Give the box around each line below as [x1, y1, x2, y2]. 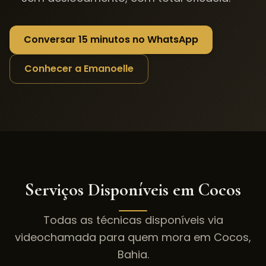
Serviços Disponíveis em [25, 179, 198, 201]
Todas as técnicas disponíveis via [43, 213, 223, 227]
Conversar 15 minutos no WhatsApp [24, 33, 198, 46]
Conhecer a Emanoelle [24, 62, 134, 75]
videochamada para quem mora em [15, 230, 214, 245]
